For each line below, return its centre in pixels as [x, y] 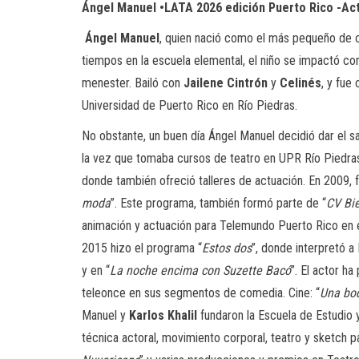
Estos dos [227, 248]
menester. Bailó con [133, 83]
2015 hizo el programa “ [142, 248]
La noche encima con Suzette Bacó [200, 270]
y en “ [96, 270]
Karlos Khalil [163, 315]
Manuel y [105, 315]
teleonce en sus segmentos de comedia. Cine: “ [201, 293]
